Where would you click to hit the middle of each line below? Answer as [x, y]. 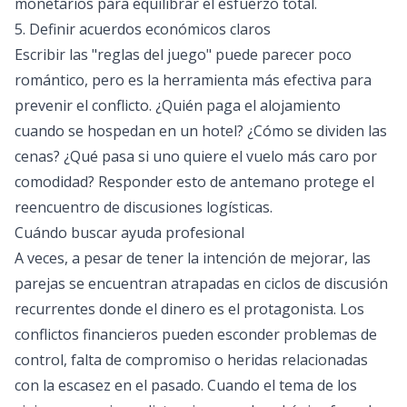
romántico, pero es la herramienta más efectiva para [193, 80]
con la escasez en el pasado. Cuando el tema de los [186, 385]
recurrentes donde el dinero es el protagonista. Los [189, 309]
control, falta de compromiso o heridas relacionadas [191, 360]
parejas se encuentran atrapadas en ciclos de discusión [201, 283]
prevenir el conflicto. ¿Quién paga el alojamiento [178, 105]
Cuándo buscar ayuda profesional [129, 233]
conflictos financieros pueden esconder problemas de [196, 334]
